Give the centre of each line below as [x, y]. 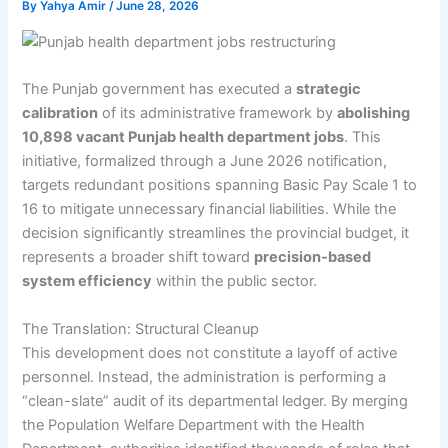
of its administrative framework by [218, 113]
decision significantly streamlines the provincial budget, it [216, 233]
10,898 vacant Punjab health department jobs [183, 137]
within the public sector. [235, 281]
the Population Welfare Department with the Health [194, 424]
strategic [329, 89]
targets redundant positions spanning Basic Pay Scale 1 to [220, 185]
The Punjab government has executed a [159, 89]
